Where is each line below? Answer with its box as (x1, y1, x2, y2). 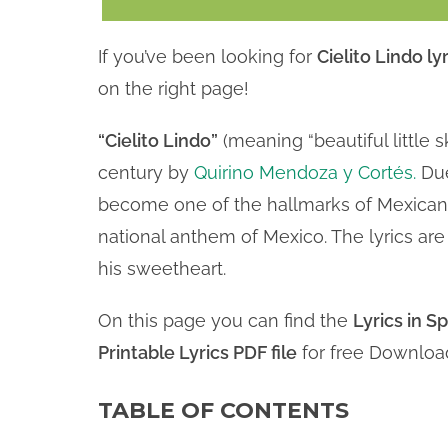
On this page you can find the (98, 310, 353, 331)
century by (98, 162, 194, 183)
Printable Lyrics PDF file (98, 342, 297, 363)
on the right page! (98, 78, 249, 99)
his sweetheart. (98, 258, 226, 279)
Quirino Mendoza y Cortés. (194, 162, 416, 183)
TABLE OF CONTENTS (98, 397, 349, 424)
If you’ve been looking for (98, 46, 317, 67)
